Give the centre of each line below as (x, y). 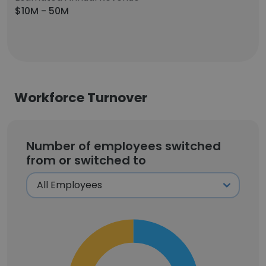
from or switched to (86, 160)
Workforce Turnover (81, 98)
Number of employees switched (123, 146)
